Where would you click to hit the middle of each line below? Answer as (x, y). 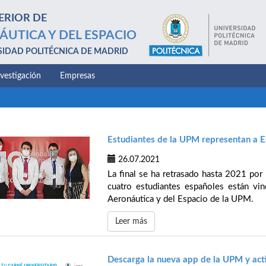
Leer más (131, 222)
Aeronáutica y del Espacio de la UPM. (180, 199)
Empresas (77, 76)
